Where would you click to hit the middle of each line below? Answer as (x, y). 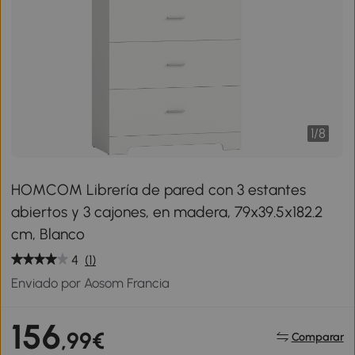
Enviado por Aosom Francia (91, 282)
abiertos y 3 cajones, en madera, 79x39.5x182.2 (167, 212)
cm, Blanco (48, 234)
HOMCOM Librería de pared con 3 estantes (159, 189)
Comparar (317, 337)
